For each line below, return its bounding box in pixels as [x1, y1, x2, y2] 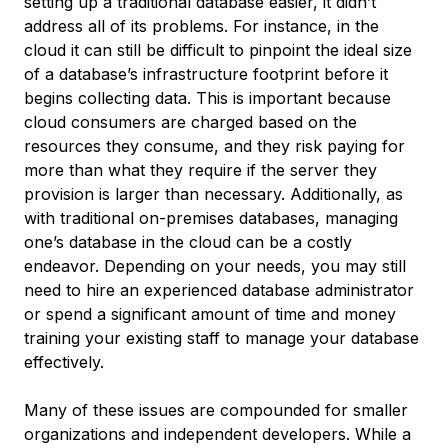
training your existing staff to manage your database [24, 328, 419, 348]
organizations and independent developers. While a [24, 424, 411, 444]
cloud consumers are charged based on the [24, 112, 357, 132]
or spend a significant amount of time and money [24, 304, 396, 324]
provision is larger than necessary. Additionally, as [24, 184, 403, 204]
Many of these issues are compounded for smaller [24, 400, 408, 420]
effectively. [24, 352, 104, 372]
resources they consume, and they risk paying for [24, 136, 405, 156]
